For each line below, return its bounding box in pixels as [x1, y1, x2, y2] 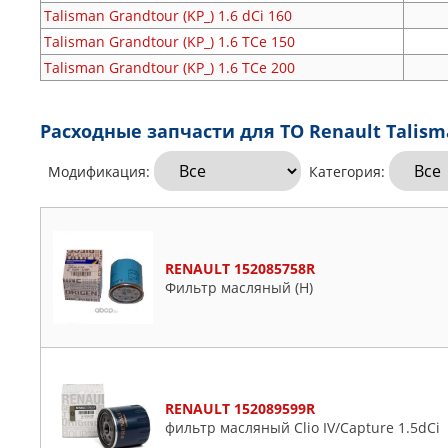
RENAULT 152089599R [165, 398, 315, 418]
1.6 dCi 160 [218, 6, 292, 25]
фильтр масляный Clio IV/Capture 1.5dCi [165, 417, 440, 437]
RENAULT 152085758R [165, 258, 315, 278]
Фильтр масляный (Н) [165, 277, 313, 297]
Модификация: [40, 162, 154, 181]
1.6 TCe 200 [218, 58, 295, 77]
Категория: [301, 162, 389, 181]
